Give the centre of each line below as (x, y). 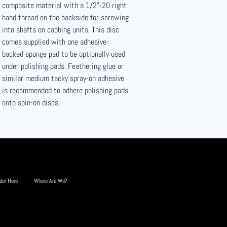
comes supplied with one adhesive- (55, 42)
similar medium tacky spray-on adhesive (63, 78)
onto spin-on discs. (31, 103)
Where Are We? (51, 181)
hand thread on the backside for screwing (65, 17)
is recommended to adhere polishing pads (65, 90)
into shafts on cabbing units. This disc (61, 30)
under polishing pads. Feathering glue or (63, 66)
